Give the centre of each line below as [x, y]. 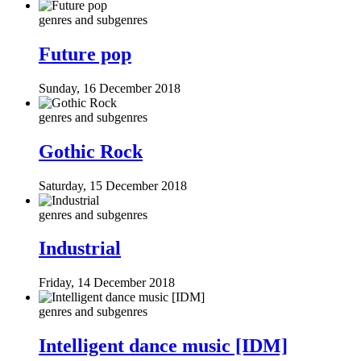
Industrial [80, 249]
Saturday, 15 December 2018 [113, 185]
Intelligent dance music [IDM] [163, 346]
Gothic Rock [91, 151]
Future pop [85, 54]
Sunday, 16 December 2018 [110, 88]
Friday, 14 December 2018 [107, 283]
